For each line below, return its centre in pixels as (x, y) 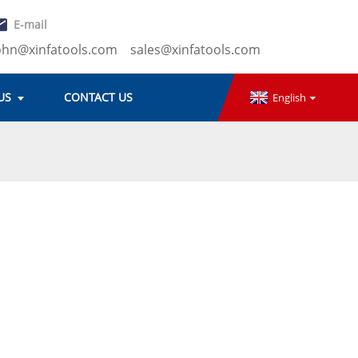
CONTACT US (98, 97)
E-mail (30, 24)
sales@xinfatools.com (195, 50)
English (289, 97)
